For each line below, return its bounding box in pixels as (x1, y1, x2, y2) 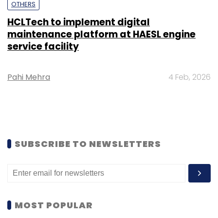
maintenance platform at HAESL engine (7, 27, 196, 41)
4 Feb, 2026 (168, 71, 211, 83)
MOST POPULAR (15, 199, 93, 211)
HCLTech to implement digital (7, 15, 150, 29)
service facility (7, 39, 79, 53)
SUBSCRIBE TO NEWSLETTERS (15, 137, 161, 150)
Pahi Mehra (7, 71, 50, 83)
